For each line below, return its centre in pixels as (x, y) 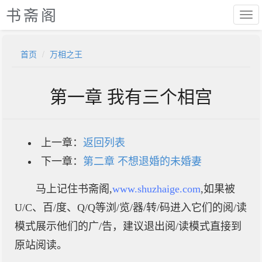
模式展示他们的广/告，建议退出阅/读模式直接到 (128, 226)
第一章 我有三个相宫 (131, 96)
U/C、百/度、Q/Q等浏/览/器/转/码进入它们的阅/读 (131, 208)
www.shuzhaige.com (156, 189)
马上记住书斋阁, (74, 189)
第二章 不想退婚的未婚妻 (142, 161)
